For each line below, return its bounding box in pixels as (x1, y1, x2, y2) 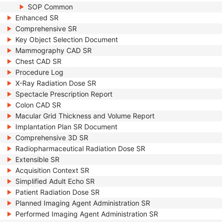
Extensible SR (15, 155, 59, 164)
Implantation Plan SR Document (15, 122, 117, 131)
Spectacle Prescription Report (15, 90, 112, 98)
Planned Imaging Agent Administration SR (15, 199, 150, 207)
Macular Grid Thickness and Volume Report (15, 111, 155, 120)
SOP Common (28, 2, 73, 11)
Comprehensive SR (15, 24, 77, 33)
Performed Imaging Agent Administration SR (15, 210, 158, 218)
